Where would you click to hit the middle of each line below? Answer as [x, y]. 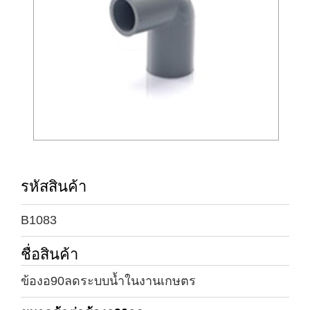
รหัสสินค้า [54, 187]
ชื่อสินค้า [49, 255]
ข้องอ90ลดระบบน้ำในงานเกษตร [108, 281]
